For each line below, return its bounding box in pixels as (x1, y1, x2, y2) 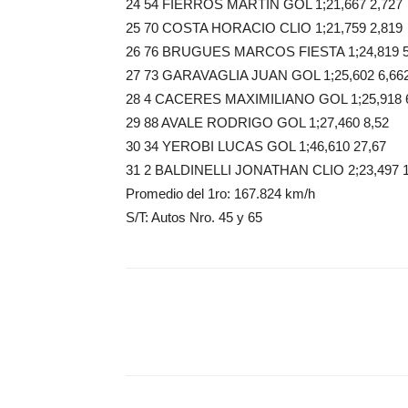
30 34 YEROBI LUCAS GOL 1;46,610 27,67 (126, 138, 386, 154)
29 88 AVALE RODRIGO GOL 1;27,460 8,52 (126, 115, 389, 130)
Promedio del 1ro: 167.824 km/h (126, 186, 315, 201)
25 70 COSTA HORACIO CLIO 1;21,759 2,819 (126, 20, 403, 36)
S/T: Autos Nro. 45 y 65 (126, 209, 262, 225)
